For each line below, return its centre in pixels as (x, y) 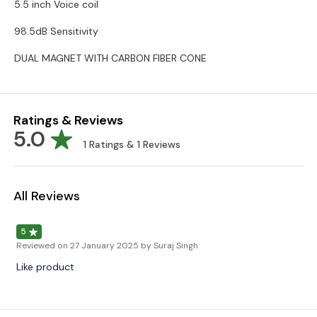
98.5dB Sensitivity (56, 31)
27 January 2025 (104, 246)
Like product (45, 267)
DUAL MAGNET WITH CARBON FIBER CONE (110, 58)
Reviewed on (42, 246)
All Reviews (47, 196)
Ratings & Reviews (68, 120)
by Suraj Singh (169, 246)
